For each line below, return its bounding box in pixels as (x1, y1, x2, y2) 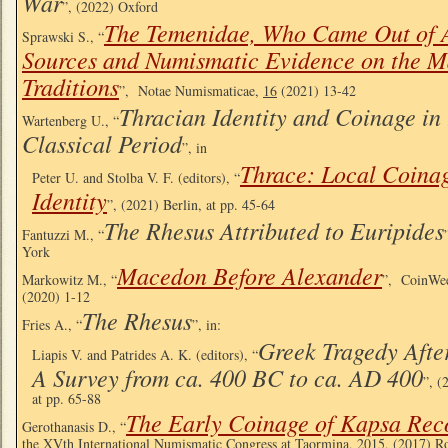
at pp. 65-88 (32, 388, 101, 408)
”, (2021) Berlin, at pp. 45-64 (107, 194, 275, 214)
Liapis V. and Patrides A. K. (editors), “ (32, 344, 258, 364)
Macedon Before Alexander (117, 258, 382, 291)
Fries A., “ (22, 314, 82, 334)
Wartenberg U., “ (22, 110, 119, 130)
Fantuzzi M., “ (22, 224, 104, 244)
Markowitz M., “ (22, 269, 117, 289)
